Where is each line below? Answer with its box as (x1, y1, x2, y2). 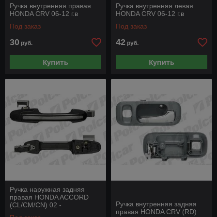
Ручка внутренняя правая (10, 2, 91, 10)
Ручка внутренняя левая (116, 2, 193, 10)
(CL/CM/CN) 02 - (10, 201, 62, 209)
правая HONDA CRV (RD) (116, 208, 197, 216)
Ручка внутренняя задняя (116, 200, 197, 208)
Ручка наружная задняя (10, 186, 85, 193)
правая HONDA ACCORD (10, 193, 89, 201)
